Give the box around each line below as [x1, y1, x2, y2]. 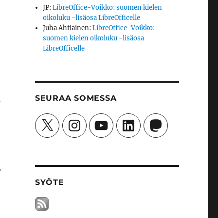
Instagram [66, 116, 99, 125]
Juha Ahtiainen [43, 24, 90, 32]
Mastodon [147, 116, 179, 125]
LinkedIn [120, 116, 148, 125]
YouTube [93, 116, 121, 125]
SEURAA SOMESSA [35, 93, 117, 103]
